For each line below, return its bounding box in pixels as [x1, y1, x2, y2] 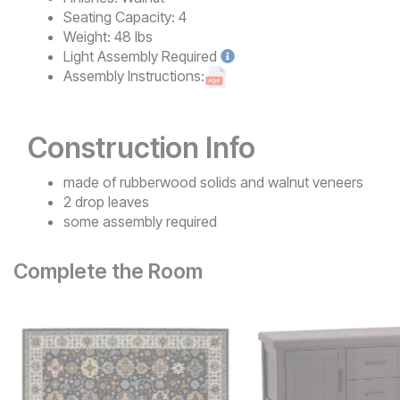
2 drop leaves [63, 193, 149, 212]
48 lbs [114, 28, 153, 46]
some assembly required [63, 212, 217, 231]
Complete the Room [13, 259, 203, 285]
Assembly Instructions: [63, 67, 204, 86]
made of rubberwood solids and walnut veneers [63, 173, 363, 192]
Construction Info [28, 130, 255, 166]
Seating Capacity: [63, 8, 175, 27]
